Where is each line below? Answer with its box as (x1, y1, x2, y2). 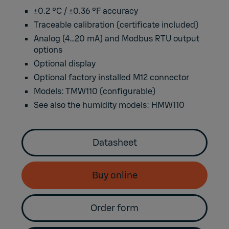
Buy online (91, 169, 138, 182)
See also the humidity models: (34, 100, 152, 111)
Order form (90, 202, 139, 215)
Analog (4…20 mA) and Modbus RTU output (34, 33, 200, 44)
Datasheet (92, 136, 137, 149)
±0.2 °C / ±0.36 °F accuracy (34, 6, 139, 17)
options (34, 44, 63, 56)
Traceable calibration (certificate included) (34, 19, 199, 31)
